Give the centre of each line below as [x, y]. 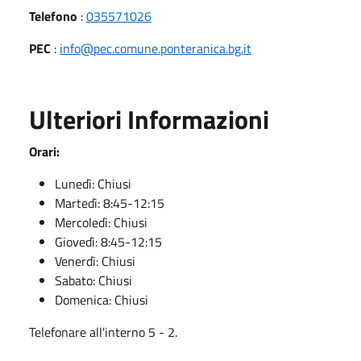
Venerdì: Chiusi [95, 261]
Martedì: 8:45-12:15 [110, 203]
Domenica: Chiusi [102, 299]
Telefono [53, 16]
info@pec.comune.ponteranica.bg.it [156, 48]
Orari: [44, 151]
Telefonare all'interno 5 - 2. [103, 332]
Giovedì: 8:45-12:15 [108, 241]
